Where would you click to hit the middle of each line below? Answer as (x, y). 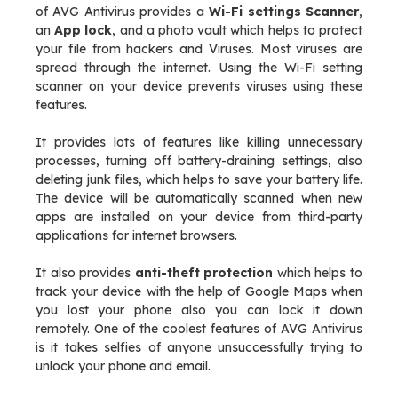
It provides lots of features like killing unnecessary (199, 142)
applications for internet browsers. (136, 235)
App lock (84, 30)
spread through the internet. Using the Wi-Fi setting (199, 68)
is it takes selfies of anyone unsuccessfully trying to (199, 347)
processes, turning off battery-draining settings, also (199, 161)
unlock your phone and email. (123, 366)
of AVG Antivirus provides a (123, 12)
